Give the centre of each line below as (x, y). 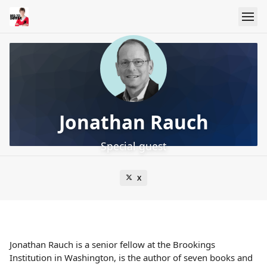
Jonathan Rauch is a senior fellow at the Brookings (112, 245)
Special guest (133, 146)
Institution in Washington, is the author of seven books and (131, 258)
